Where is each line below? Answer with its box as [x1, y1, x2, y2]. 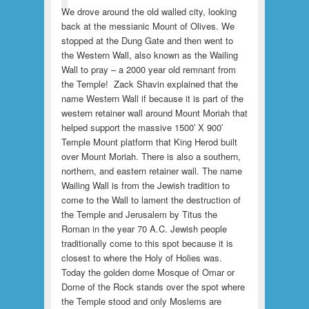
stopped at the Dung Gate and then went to [61, 34, 233, 48]
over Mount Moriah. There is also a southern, [61, 150, 241, 163]
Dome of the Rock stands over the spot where [61, 280, 245, 294]
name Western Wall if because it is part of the [61, 92, 243, 106]
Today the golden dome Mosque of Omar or [61, 266, 235, 279]
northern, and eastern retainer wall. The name [61, 164, 242, 178]
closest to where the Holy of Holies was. [61, 251, 222, 265]
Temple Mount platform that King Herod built [61, 135, 237, 149]
